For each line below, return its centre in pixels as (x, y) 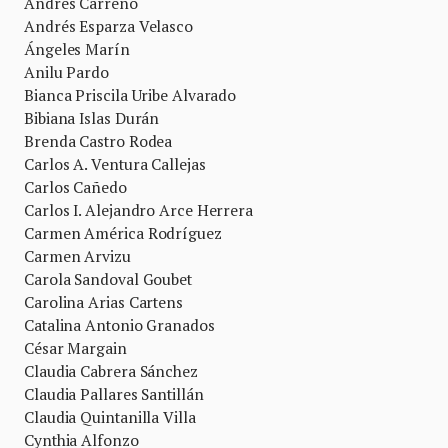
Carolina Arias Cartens (103, 302)
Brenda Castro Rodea (98, 141)
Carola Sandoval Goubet (108, 279)
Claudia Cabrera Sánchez (111, 371)
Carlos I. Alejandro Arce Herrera (139, 210)
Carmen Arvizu (77, 256)
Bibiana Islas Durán (92, 118)
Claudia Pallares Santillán (114, 394)
